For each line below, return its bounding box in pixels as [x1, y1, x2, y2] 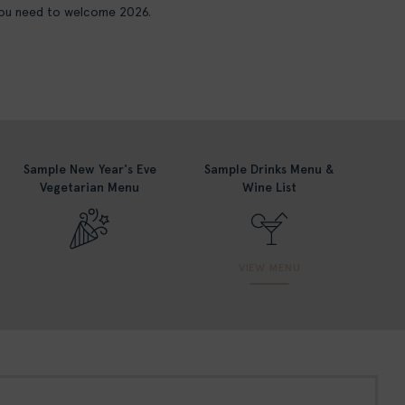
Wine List [242, 180, 297, 195]
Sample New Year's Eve [23, 162, 156, 177]
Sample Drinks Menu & [204, 162, 335, 177]
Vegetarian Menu [40, 180, 140, 195]
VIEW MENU [238, 261, 301, 274]
